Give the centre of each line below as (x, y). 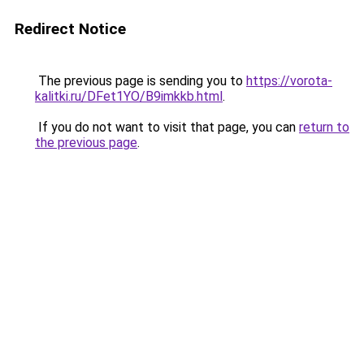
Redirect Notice (70, 29)
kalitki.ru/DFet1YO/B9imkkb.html (129, 96)
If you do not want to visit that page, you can (167, 127)
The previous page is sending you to (141, 81)
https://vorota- (289, 81)
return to (324, 127)
